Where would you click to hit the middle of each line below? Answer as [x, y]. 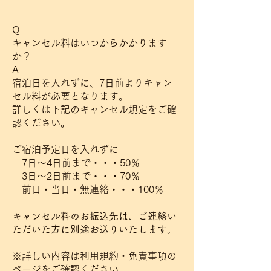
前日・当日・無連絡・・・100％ [88, 189]
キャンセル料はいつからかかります [90, 43]
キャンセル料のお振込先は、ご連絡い [94, 216]
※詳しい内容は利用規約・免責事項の [94, 256]
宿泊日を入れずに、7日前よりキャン [92, 83]
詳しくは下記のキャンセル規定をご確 [94, 109]
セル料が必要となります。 [70, 96]
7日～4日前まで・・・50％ [76, 163]
